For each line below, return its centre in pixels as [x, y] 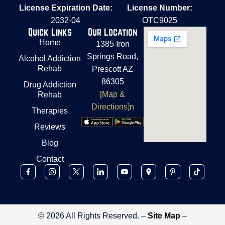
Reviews [50, 127]
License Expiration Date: [66, 8]
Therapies [50, 110]
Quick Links [50, 32]
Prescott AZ [113, 69]
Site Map [164, 215]
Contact [50, 159]
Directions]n [113, 106]
